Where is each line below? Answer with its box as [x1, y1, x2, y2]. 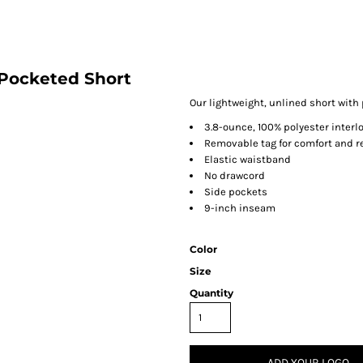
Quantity [190, 287, 233, 299]
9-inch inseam [204, 202, 275, 214]
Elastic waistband [204, 153, 291, 165]
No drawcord [204, 169, 265, 181]
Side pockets [204, 186, 267, 198]
